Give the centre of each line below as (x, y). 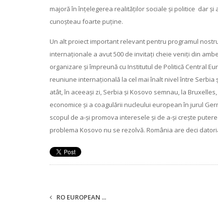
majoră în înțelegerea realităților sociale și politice (123, 9)
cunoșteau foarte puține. (86, 21)
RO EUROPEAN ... (81, 197)
